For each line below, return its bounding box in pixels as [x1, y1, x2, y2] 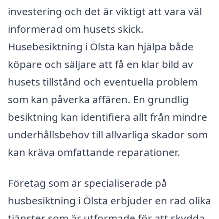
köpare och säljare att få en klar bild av [8, 57, 193, 71]
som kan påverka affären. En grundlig [8, 92, 189, 106]
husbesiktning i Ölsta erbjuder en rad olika [8, 194, 211, 208]
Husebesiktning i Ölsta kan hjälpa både [8, 39, 194, 53]
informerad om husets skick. [8, 22, 144, 36]
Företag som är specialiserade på [8, 176, 167, 190]
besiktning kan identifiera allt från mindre [8, 109, 207, 124]
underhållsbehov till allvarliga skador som [8, 127, 208, 141]
